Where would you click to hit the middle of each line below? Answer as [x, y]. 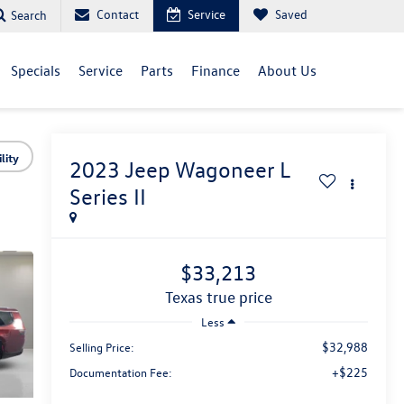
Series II [107, 197]
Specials [36, 70]
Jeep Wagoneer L [207, 170]
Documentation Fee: [120, 372]
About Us [287, 70]
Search [29, 14]
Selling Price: [101, 346]
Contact [118, 14]
